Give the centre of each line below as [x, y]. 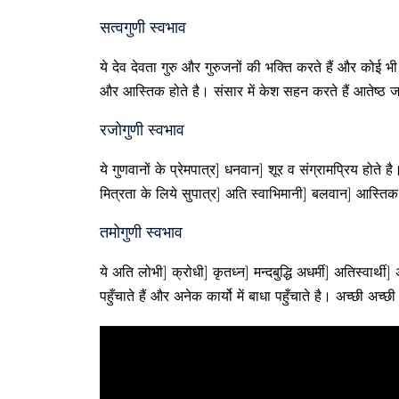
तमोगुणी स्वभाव [141, 232]
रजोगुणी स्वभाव [142, 130]
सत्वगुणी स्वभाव [143, 28]
